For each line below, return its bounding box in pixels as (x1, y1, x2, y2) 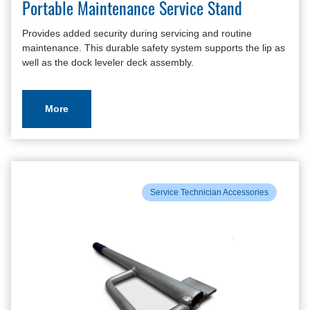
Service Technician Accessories (150, 188, 268, 197)
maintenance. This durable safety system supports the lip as (22, 42, 285, 53)
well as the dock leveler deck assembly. (22, 57, 194, 68)
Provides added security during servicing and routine (22, 28, 252, 39)
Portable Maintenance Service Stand (22, 3, 242, 19)
